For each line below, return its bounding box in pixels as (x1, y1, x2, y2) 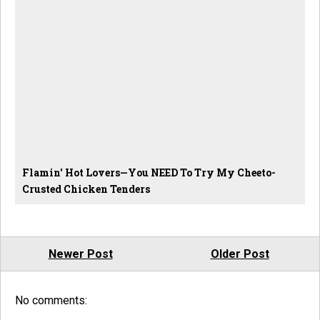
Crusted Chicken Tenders (22, 182, 150, 196)
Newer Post (48, 247, 113, 261)
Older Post (210, 247, 269, 261)
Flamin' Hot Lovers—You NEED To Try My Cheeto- (22, 166, 276, 180)
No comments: (15, 294, 87, 308)
